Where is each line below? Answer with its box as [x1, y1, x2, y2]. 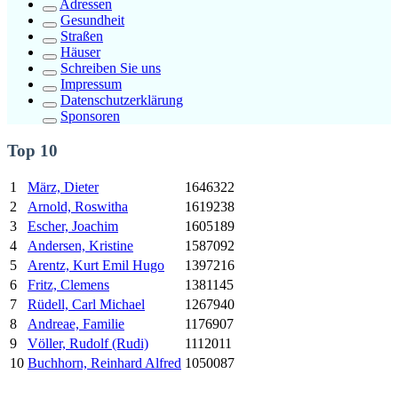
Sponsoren [60, 108, 120, 123]
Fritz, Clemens [28, 277, 109, 293]
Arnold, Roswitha [28, 199, 128, 215]
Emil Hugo [99, 258, 164, 274]
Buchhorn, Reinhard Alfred [28, 355, 181, 371]
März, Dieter [28, 179, 99, 195]
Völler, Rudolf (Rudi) [28, 336, 148, 352]
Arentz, [28, 258, 73, 274]
